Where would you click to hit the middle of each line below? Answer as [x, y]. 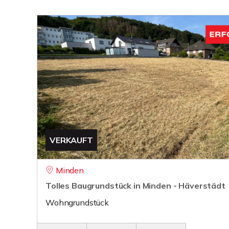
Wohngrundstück [77, 202]
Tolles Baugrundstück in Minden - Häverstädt [135, 186]
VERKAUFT [71, 140]
